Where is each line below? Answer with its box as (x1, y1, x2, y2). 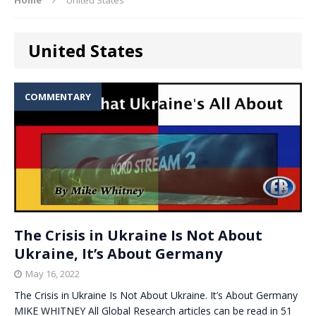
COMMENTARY (25, 90, 91, 103)
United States (28, 38, 143, 62)
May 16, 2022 (25, 267, 80, 280)
